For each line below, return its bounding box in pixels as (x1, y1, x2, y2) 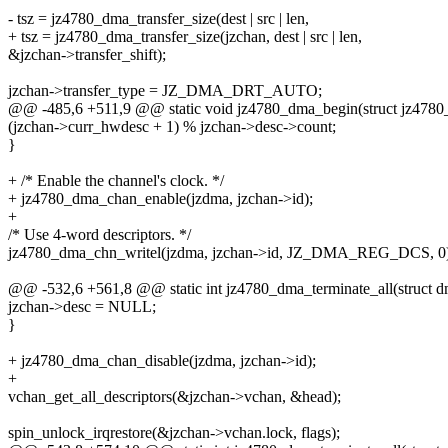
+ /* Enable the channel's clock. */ (8, 172, 224, 190)
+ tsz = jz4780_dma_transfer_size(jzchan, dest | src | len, (8, 28, 362, 46)
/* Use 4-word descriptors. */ (8, 226, 191, 244)
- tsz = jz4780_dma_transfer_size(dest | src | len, (8, 10, 309, 28)
